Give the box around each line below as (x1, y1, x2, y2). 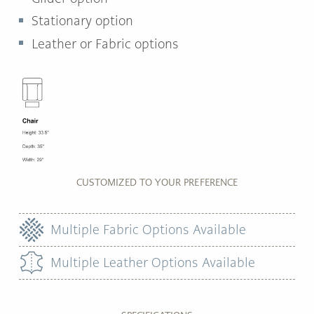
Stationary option (32, 13, 133, 29)
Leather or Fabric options (32, 36, 179, 52)
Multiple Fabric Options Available (50, 221, 246, 238)
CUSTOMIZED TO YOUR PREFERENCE (76, 176, 238, 189)
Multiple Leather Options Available (50, 254, 255, 271)
